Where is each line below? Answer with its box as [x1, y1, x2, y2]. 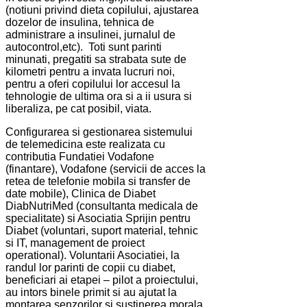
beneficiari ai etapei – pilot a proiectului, [5, 274, 198, 286]
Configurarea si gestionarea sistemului [5, 126, 193, 138]
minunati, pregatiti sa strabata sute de [5, 53, 186, 66]
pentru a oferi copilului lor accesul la [5, 78, 180, 90]
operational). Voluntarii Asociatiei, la [5, 249, 180, 262]
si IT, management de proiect [5, 237, 145, 249]
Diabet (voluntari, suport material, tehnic [5, 225, 198, 237]
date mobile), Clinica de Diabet [5, 188, 156, 200]
